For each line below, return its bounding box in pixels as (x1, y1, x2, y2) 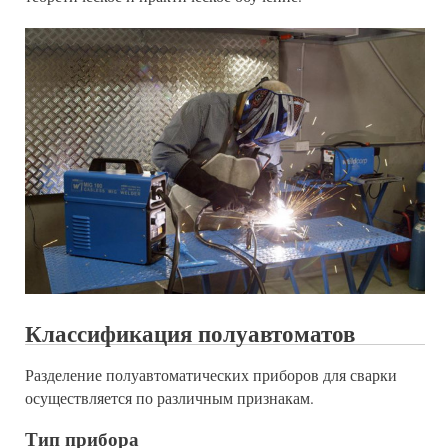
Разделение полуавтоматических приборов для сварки (25, 364, 397, 385)
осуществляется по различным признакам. (25, 387, 314, 408)
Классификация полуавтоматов (25, 317, 355, 351)
